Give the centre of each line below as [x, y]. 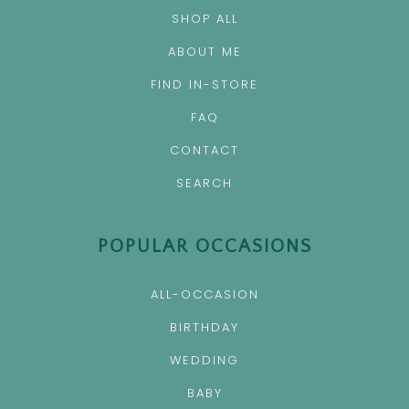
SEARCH [204, 184]
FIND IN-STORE [204, 85]
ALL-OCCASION [204, 295]
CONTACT [204, 151]
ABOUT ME [204, 52]
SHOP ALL [204, 19]
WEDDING [204, 361]
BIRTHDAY [204, 328]
